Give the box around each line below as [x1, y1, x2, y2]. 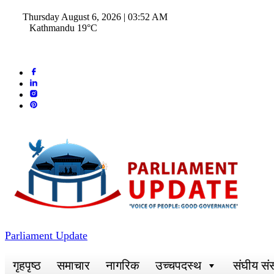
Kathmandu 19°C [29, 23, 97, 33]
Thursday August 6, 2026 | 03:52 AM [20, 12, 168, 22]
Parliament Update [5, 229, 87, 242]
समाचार [57, 259, 90, 272]
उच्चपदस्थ [155, 259, 201, 272]
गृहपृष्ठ [13, 259, 41, 272]
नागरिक [106, 259, 139, 272]
